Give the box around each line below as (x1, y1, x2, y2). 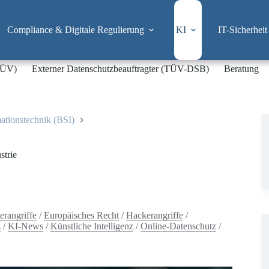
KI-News (8, 220, 43, 231)
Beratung (224, 64, 259, 74)
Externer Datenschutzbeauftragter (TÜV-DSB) (32, 64, 210, 74)
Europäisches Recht (44, 210, 119, 220)
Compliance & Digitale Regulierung (7, 25, 144, 35)
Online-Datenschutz (141, 220, 216, 231)
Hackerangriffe (126, 210, 183, 220)
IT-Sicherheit (217, 25, 267, 35)
